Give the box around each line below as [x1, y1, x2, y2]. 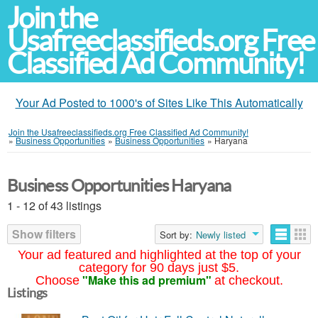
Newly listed [196, 228, 246, 241]
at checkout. [214, 273, 283, 287]
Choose [35, 273, 79, 287]
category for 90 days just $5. [79, 261, 239, 275]
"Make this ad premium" [82, 272, 212, 288]
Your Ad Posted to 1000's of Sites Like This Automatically [15, 94, 303, 111]
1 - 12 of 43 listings [7, 197, 102, 214]
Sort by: [160, 228, 192, 241]
